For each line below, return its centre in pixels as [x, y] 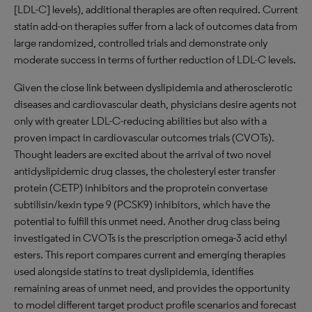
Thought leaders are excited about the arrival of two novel [142, 154]
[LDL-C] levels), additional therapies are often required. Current [156, 9]
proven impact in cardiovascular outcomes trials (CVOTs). [144, 138]
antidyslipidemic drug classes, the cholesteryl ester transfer [145, 171]
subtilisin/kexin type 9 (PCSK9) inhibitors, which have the [142, 204]
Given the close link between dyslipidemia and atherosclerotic [153, 87]
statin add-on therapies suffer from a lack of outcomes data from [156, 26]
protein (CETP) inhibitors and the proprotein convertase [141, 188]
